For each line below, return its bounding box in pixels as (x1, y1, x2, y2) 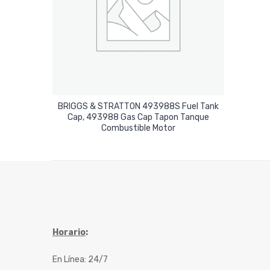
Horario (52, 227, 86, 238)
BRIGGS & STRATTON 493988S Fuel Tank (58, 101, 219, 112)
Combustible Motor (101, 123, 175, 134)
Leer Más (121, 118, 155, 129)
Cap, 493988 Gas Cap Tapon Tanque (67, 112, 209, 123)
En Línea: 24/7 (52, 254, 108, 265)
